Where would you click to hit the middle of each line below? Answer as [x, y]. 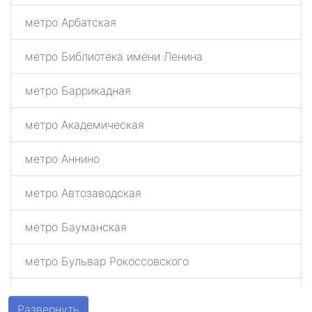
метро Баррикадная [78, 91]
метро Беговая [65, 295]
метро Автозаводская [83, 193]
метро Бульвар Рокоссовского [107, 261]
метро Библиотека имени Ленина [114, 56]
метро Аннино [62, 159]
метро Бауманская [76, 227]
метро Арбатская [71, 22]
